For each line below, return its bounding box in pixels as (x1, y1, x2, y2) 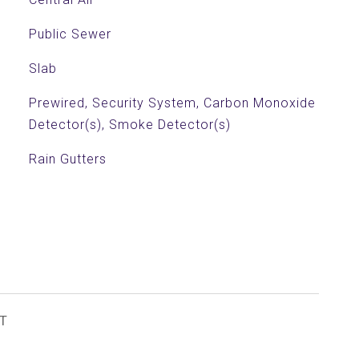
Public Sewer (28, 26, 111, 42)
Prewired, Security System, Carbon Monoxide (28, 95, 316, 111)
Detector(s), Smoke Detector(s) (28, 117, 231, 132)
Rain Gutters (28, 151, 107, 167)
